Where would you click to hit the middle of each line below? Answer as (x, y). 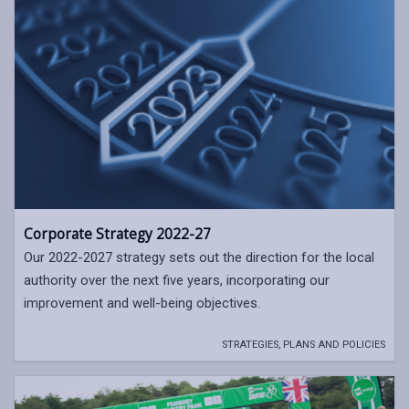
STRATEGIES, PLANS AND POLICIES (304, 345)
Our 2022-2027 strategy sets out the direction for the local (199, 257)
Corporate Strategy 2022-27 (117, 234)
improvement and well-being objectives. (142, 303)
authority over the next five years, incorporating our (177, 280)
